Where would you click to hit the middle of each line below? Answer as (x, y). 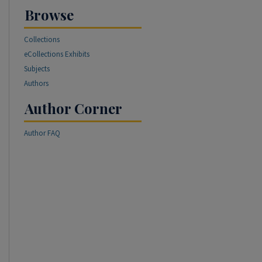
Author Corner (73, 108)
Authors (36, 83)
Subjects (37, 69)
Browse (49, 15)
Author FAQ (42, 133)
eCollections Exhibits (57, 54)
